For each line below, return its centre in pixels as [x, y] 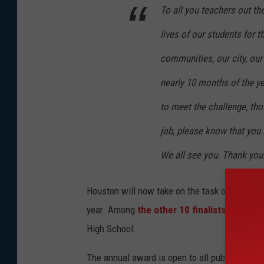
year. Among [112, 210]
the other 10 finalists [183, 210]
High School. [111, 229]
